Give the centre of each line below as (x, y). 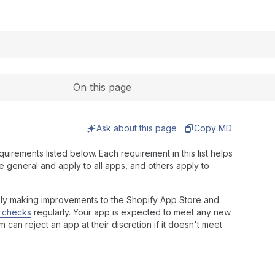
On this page (102, 87)
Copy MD (213, 128)
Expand (90, 7)
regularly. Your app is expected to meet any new (131, 212)
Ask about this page (137, 128)
